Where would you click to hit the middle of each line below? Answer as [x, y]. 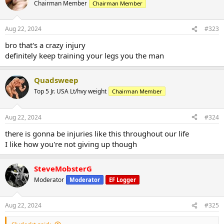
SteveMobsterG [63, 168]
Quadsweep [56, 80]
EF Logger [122, 179]
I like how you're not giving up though [71, 144]
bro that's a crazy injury [45, 45]
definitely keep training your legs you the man [84, 56]
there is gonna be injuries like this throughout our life [97, 133]
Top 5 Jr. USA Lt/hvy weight [70, 91]
